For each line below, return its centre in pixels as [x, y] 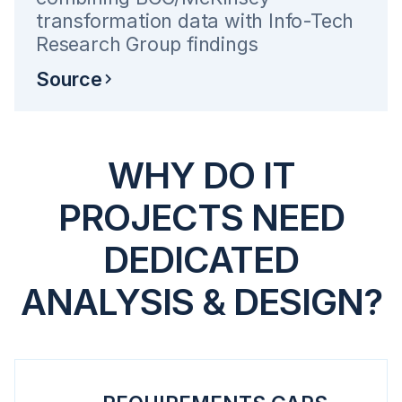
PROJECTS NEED [201, 218]
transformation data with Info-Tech [195, 21]
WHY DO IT [201, 175]
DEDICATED [201, 260]
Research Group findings [147, 44]
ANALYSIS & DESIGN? [201, 302]
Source [69, 79]
